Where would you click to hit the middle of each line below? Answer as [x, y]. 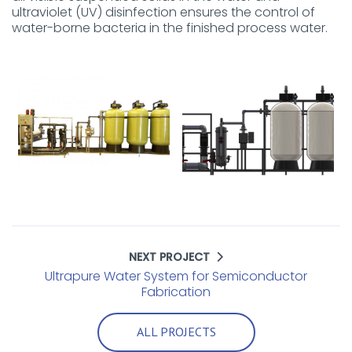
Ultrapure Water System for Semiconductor [176, 276]
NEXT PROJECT [172, 257]
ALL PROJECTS [176, 332]
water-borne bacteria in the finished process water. [170, 28]
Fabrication [176, 292]
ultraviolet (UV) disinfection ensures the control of [163, 12]
